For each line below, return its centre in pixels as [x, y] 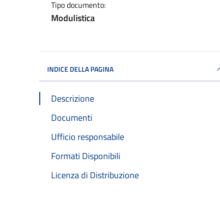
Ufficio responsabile [88, 137]
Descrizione [73, 98]
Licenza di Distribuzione [95, 175]
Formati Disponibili [86, 156]
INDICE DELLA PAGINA [80, 69]
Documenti [72, 117]
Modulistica [73, 18]
